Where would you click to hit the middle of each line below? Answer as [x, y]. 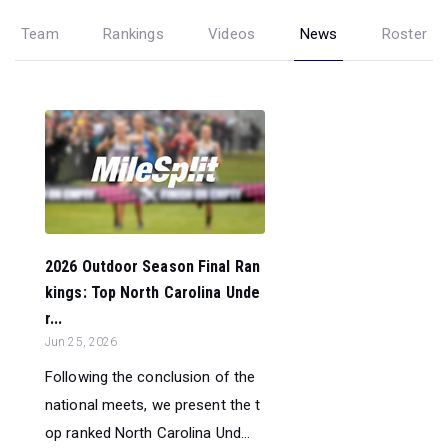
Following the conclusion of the [150, 376]
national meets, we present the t [153, 404]
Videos [232, 33]
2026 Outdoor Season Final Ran [152, 266]
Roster [404, 33]
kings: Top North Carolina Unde [153, 292]
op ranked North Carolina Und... [148, 432]
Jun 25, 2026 [81, 341]
